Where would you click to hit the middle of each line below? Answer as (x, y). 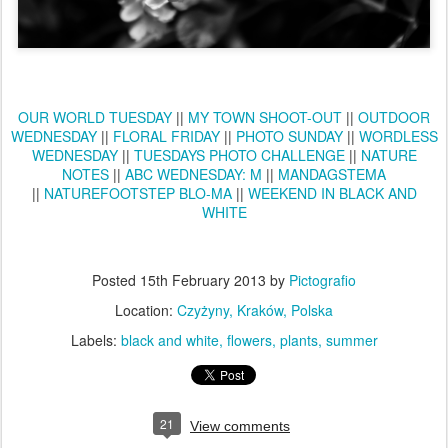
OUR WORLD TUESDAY (95, 117)
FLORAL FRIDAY (166, 136)
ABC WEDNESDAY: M (193, 174)
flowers (249, 340)
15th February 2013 (203, 280)
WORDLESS (398, 136)
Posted (116, 280)
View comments (240, 426)
